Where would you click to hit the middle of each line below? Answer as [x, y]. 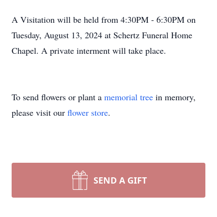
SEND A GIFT [120, 180]
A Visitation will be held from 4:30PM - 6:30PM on [104, 19]
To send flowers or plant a [58, 97]
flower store [88, 112]
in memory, [174, 97]
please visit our [39, 112]
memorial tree [129, 97]
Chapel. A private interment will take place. [89, 50]
